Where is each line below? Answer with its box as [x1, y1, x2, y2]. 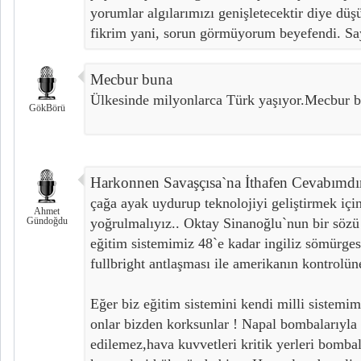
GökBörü [28, 102, 65, 114]
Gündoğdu [26, 214, 68, 226]
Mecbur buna [90, 70, 172, 88]
